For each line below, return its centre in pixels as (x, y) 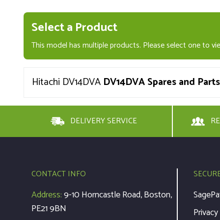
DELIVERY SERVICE (104, 121)
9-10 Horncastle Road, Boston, (118, 195)
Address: (48, 195)
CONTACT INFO (59, 174)
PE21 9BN (49, 208)
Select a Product (74, 27)
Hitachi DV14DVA (68, 82)
